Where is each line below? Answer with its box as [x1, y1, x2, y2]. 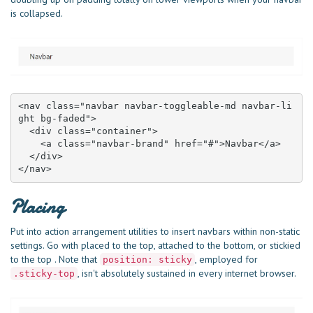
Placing [10, 194, 64, 220]
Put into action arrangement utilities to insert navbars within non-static [10, 224, 300, 238]
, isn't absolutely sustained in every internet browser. [78, 266, 296, 279]
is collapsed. [10, 6, 63, 20]
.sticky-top [13, 268, 75, 279]
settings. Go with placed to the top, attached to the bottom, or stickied [10, 238, 300, 252]
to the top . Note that [10, 252, 100, 265]
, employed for [195, 252, 258, 265]
